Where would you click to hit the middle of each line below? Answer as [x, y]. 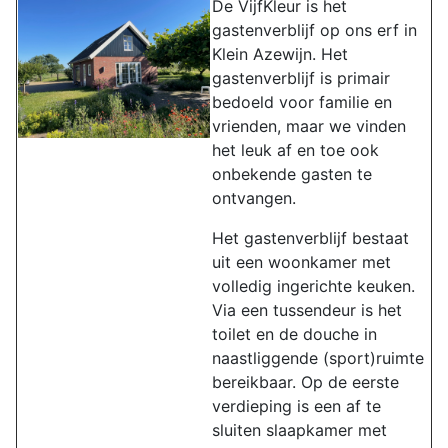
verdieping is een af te [296, 406]
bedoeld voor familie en [302, 102]
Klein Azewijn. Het [280, 54]
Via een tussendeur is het [307, 310]
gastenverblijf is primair [301, 78]
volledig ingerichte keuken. [313, 286]
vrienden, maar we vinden [309, 126]
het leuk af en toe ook [295, 150]
